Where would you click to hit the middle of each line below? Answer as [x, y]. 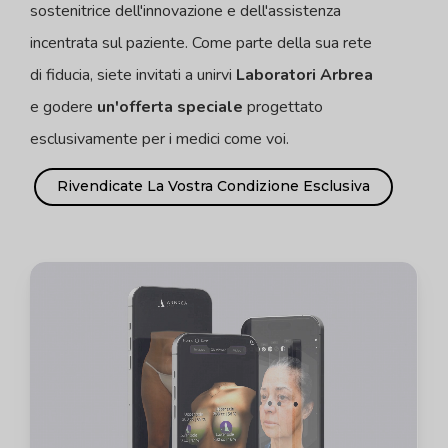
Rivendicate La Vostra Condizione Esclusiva [214, 186]
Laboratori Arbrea [305, 74]
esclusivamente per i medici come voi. [160, 138]
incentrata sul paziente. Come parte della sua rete [201, 42]
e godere [64, 106]
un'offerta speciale [170, 106]
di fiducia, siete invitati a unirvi [133, 74]
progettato [283, 106]
